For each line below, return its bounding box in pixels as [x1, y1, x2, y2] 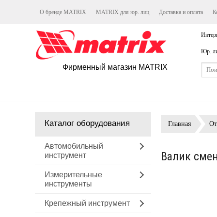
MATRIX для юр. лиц [96, 9, 149, 15]
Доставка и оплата [159, 9, 203, 15]
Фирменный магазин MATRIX [62, 62, 168, 71]
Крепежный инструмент [45, 199, 130, 207]
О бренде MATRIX [40, 9, 86, 15]
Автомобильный [45, 142, 103, 150]
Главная [168, 120, 191, 127]
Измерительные [45, 170, 102, 179]
